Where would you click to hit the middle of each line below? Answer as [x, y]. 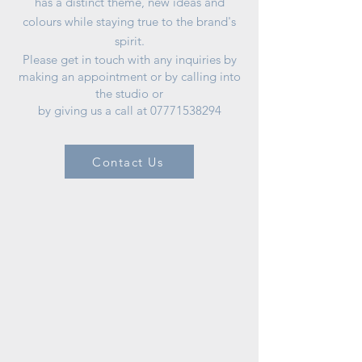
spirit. [129, 41]
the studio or [129, 93]
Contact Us [128, 162]
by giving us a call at [94, 110]
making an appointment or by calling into [129, 76]
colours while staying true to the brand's [129, 21]
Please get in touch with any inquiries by [129, 59]
